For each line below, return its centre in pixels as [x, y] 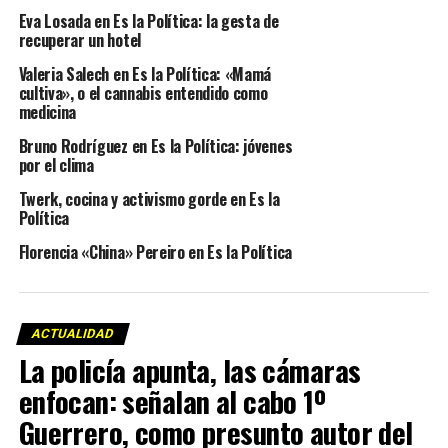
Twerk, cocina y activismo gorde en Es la [149, 199]
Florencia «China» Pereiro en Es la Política [155, 252]
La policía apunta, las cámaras [189, 370]
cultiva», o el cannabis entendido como [143, 93]
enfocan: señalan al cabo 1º [172, 401]
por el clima [56, 165]
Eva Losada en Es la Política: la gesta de [148, 21]
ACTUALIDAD [72, 334]
